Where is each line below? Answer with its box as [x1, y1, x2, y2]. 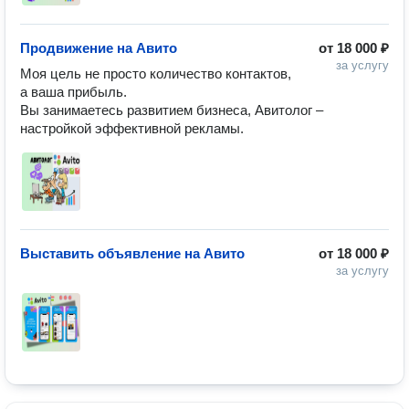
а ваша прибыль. [20, 84, 127, 100]
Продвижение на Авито [20, 40, 177, 56]
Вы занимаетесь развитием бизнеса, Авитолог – [20, 102, 323, 118]
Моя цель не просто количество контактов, [20, 66, 291, 81]
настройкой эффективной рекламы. [20, 121, 244, 136]
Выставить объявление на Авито [20, 246, 245, 261]
